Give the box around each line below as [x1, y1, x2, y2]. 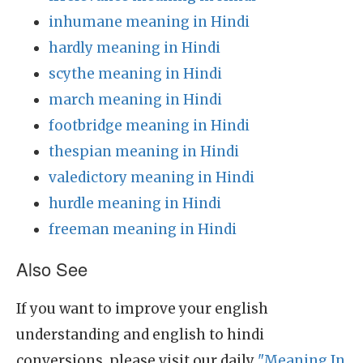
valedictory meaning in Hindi [49, 169, 254, 186]
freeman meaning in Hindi [49, 220, 237, 238]
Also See [16, 256, 88, 281]
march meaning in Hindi [49, 91, 222, 109]
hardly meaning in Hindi [49, 39, 220, 57]
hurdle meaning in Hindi [49, 194, 221, 212]
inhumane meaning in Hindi [49, 13, 250, 31]
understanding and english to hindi [16, 326, 264, 344]
